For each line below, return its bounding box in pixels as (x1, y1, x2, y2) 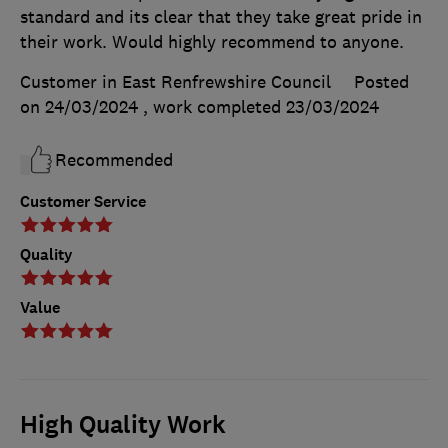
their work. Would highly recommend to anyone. (20, 31, 404, 54)
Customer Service (20, 191, 146, 213)
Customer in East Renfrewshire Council (20, 71, 331, 94)
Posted (354, 71, 409, 94)
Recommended (55, 149, 173, 172)
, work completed (143, 96, 286, 119)
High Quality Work (20, 409, 226, 442)
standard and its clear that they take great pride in (20, 6, 422, 29)
